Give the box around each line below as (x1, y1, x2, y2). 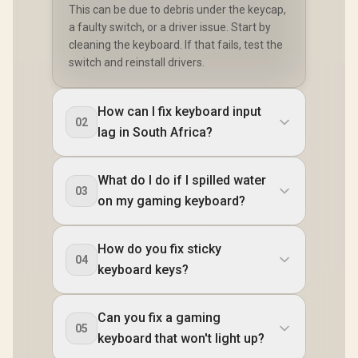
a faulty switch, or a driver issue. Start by (69, 20, 271, 34)
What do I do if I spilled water (97, 172, 266, 188)
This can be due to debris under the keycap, (69, 2, 286, 16)
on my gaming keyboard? (97, 193, 245, 209)
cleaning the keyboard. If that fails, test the (69, 38, 283, 51)
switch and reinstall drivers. (69, 55, 205, 69)
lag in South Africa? (97, 124, 213, 140)
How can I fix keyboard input (97, 103, 261, 119)
